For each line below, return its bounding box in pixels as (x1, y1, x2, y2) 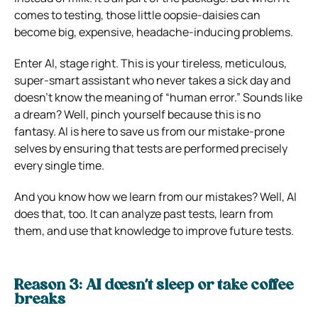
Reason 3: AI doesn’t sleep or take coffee (14, 278, 293, 293)
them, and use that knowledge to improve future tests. (14, 222, 294, 238)
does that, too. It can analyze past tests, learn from (14, 205, 273, 221)
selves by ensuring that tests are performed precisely (14, 140, 287, 156)
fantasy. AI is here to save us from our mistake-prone (14, 123, 285, 139)
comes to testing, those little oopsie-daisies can (14, 6, 261, 23)
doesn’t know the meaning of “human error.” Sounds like (14, 89, 302, 105)
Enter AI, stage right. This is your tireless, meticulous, (14, 55, 287, 71)
